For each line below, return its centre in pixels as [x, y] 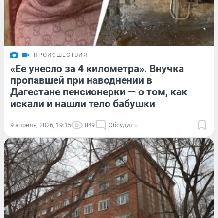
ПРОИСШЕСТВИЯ [61, 55]
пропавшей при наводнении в [81, 80]
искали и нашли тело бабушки [83, 103]
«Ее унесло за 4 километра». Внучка [97, 68]
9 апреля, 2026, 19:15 [41, 125]
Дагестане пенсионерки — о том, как [99, 92]
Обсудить [123, 125]
